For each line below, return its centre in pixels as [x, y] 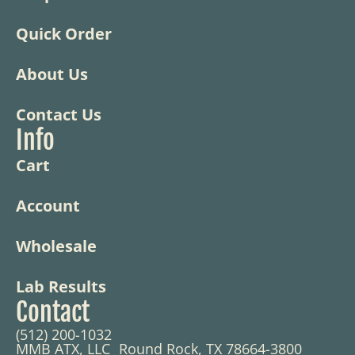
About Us [52, 74]
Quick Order [64, 33]
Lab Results [61, 286]
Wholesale [56, 246]
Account [48, 205]
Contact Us [59, 114]
